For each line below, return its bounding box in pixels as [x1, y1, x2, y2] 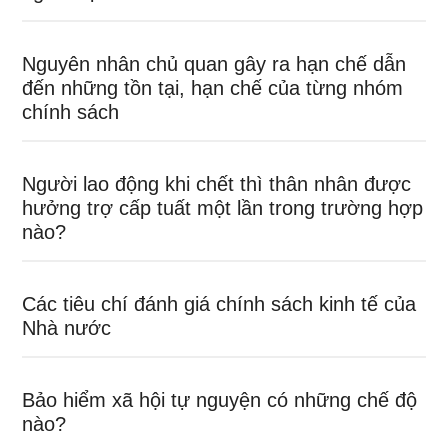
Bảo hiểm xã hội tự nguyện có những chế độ [22, 389, 418, 411]
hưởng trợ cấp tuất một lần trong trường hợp [22, 197, 424, 219]
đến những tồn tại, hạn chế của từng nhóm [22, 77, 404, 99]
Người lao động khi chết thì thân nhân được [22, 173, 412, 195]
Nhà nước [22, 317, 112, 339]
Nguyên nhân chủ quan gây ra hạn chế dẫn [22, 53, 407, 75]
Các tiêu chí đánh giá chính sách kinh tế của [22, 293, 417, 315]
